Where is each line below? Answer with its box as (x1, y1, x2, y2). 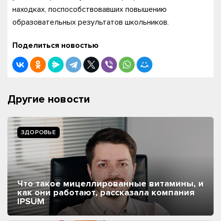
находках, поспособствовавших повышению (12, 4, 167, 14)
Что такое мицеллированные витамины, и (17, 178, 204, 189)
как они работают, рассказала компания (17, 186, 194, 198)
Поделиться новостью (12, 40, 99, 50)
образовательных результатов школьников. (12, 17, 169, 27)
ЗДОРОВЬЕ (21, 128, 56, 136)
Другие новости (7, 93, 90, 107)
